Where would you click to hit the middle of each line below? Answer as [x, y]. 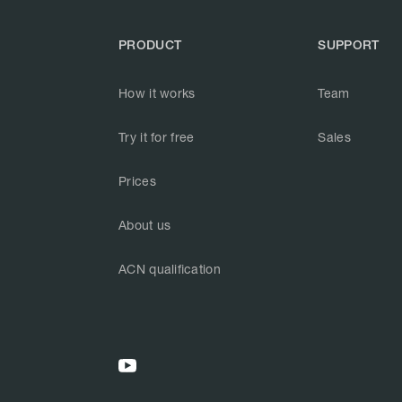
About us [145, 225]
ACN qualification [170, 269]
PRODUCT [150, 45]
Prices [137, 181]
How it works [157, 93]
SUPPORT [349, 45]
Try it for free [157, 137]
